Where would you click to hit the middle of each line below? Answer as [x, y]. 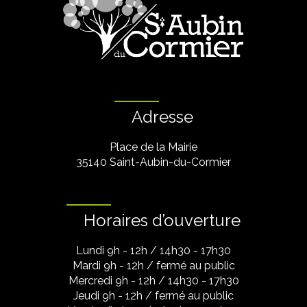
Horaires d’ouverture [162, 220]
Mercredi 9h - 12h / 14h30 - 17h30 [153, 280]
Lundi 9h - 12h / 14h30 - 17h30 [153, 250]
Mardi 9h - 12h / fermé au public [153, 265]
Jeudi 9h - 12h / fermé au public [153, 295]
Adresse [162, 116]
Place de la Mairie [153, 147]
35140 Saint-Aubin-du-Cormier [153, 162]
